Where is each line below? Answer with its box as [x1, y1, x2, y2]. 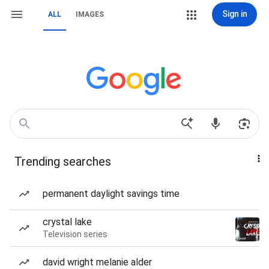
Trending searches [14, 154, 111, 169]
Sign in [222, 9, 247, 19]
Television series [43, 229, 107, 239]
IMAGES [76, 10, 104, 19]
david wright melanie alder [43, 256, 152, 268]
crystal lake [43, 216, 92, 228]
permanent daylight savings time [43, 188, 180, 199]
